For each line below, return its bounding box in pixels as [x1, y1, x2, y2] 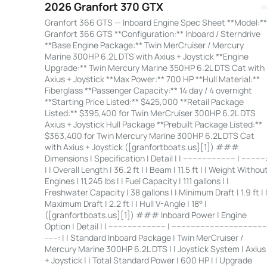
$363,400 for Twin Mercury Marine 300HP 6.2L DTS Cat [44, 129, 254, 141]
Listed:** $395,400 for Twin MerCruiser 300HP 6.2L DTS [44, 107, 256, 119]
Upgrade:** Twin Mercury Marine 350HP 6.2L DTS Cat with [44, 61, 265, 73]
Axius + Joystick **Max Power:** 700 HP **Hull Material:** [44, 73, 260, 85]
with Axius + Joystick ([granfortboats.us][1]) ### [44, 141, 239, 153]
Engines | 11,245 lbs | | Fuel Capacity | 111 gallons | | [44, 175, 229, 187]
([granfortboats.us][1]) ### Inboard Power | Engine [44, 209, 247, 221]
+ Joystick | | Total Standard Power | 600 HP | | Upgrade [44, 254, 252, 266]
